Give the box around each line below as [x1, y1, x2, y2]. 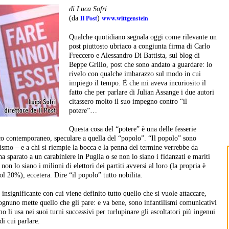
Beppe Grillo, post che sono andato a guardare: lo [69, 61, 212, 69]
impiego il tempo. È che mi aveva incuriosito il [69, 79, 206, 87]
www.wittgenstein [102, 14, 148, 23]
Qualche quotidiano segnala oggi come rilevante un [69, 33, 217, 41]
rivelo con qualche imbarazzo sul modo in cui [69, 70, 201, 78]
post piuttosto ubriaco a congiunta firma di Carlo [69, 42, 210, 51]
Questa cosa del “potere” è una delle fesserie [69, 125, 196, 133]
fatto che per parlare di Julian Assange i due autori [69, 88, 214, 97]
